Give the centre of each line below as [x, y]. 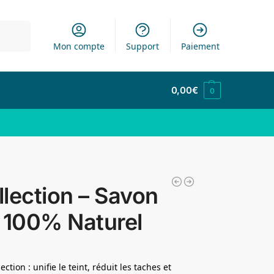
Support [143, 46]
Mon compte [79, 46]
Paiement [200, 46]
